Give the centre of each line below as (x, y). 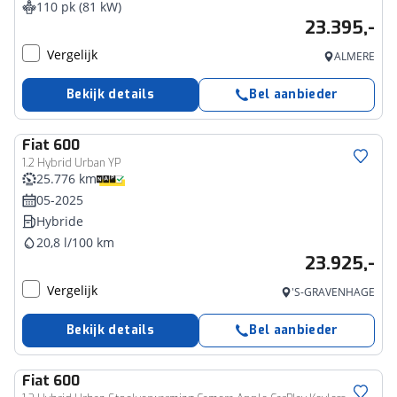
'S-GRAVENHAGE (333, 292)
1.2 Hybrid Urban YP (71, 163)
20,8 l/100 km (75, 242)
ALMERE (354, 56)
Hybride (60, 221)
